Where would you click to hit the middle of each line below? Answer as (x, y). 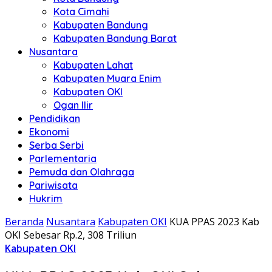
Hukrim (46, 199)
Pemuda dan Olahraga (82, 172)
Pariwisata (53, 185)
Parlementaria (63, 158)
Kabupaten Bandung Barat (115, 38)
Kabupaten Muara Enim (107, 78)
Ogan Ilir (73, 105)
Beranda (24, 222)
